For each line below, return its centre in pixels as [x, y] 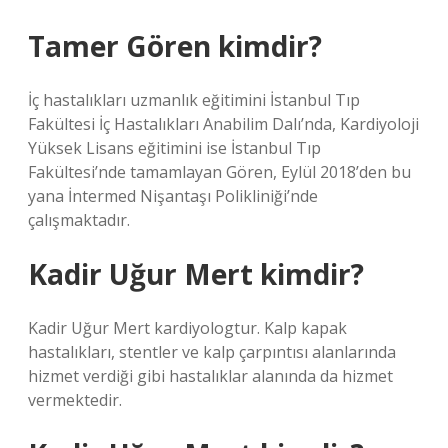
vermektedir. [75, 400]
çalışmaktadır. [79, 220]
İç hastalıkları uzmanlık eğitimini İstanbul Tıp [194, 100]
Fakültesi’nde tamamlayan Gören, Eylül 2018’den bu [219, 172]
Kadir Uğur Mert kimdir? [196, 274]
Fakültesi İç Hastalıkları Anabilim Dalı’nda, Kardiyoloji [223, 124]
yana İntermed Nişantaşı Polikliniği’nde [173, 196]
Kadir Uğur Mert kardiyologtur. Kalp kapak [187, 328]
